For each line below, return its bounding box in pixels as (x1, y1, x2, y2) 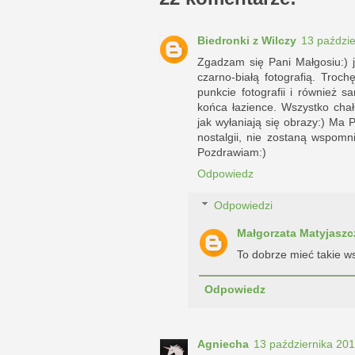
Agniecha (197, 337, 249, 350)
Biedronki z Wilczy (197, 33, 296, 47)
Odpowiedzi (214, 199, 273, 212)
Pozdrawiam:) (197, 145, 266, 158)
